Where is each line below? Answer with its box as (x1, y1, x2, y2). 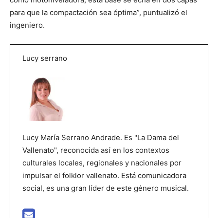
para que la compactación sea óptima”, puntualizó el (10, 8, 187, 18)
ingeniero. (10, 20, 45, 30)
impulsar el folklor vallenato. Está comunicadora (22, 171, 186, 181)
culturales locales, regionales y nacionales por (22, 158, 182, 168)
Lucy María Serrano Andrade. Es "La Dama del (22, 133, 179, 143)
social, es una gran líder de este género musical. (22, 183, 189, 193)
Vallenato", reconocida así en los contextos (22, 145, 169, 155)
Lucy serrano (22, 54, 67, 63)
